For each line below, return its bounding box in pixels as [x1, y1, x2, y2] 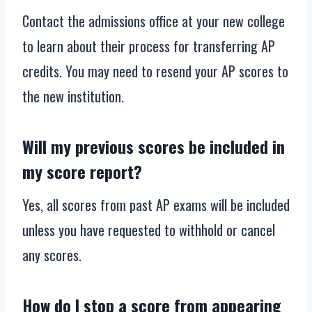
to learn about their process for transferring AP [22, 36, 275, 57]
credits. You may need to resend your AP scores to [22, 61, 288, 82]
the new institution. [22, 86, 124, 107]
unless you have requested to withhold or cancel [22, 219, 275, 241]
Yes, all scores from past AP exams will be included [22, 194, 290, 216]
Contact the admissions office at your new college [22, 10, 285, 32]
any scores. [22, 244, 81, 266]
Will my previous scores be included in [22, 134, 285, 159]
